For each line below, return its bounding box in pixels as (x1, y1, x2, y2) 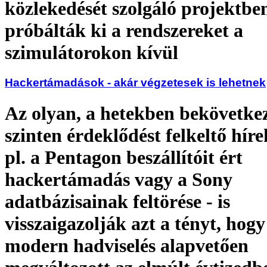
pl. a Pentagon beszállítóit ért (5, 146, 243, 168)
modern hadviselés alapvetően (5, 234, 249, 256)
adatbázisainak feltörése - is (5, 190, 230, 212)
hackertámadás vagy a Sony (5, 168, 232, 190)
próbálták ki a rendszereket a (5, 19, 243, 41)
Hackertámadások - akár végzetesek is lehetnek (5, 76, 266, 89)
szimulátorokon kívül (5, 41, 178, 63)
